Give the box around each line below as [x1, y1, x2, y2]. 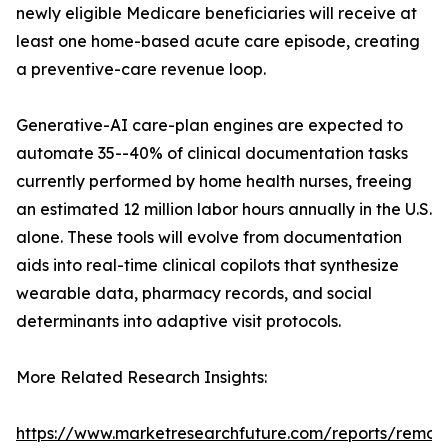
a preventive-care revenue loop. [16, 59, 266, 80]
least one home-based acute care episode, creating [16, 31, 420, 52]
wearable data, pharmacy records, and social [16, 283, 372, 304]
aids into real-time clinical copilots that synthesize [16, 255, 399, 276]
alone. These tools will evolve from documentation [16, 227, 402, 248]
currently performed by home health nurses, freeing [16, 171, 412, 192]
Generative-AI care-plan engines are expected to [16, 115, 403, 136]
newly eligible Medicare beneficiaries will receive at [16, 3, 417, 24]
